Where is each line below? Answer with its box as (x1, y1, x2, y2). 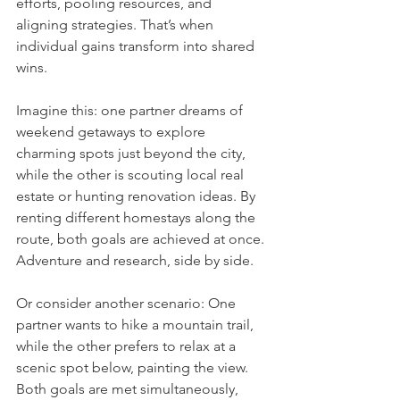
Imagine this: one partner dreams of (16, 102, 246, 120)
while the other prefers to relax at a (16, 337, 239, 355)
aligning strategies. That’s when (16, 16, 217, 34)
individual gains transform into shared (16, 37, 258, 55)
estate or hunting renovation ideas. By (16, 187, 259, 205)
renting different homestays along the (16, 209, 259, 227)
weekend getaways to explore (16, 123, 209, 141)
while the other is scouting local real (16, 166, 247, 184)
